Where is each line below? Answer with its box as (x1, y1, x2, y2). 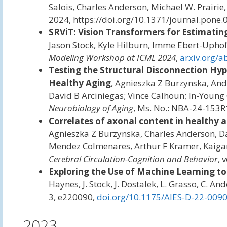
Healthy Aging (48, 77, 111, 89)
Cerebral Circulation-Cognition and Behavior (48, 153, 218, 165)
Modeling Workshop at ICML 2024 (48, 52, 176, 63)
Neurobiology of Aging (48, 102, 133, 114)
